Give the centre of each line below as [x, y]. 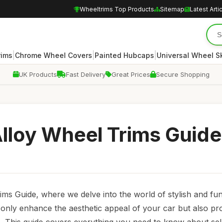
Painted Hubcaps [124, 55]
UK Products [38, 74]
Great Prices [131, 74]
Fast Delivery [85, 74]
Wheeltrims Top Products [117, 9]
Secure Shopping [183, 74]
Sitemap [172, 9]
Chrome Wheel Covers [53, 55]
